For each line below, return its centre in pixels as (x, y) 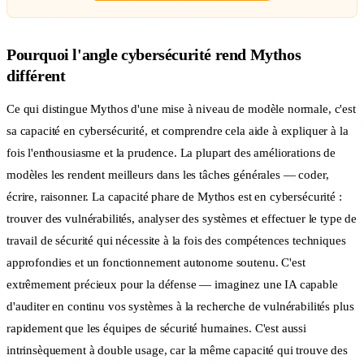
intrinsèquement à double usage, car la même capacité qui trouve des (177, 351)
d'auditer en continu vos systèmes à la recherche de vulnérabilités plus (180, 307)
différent (36, 76)
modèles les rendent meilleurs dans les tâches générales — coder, (168, 175)
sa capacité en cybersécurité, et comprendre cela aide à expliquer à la (178, 131)
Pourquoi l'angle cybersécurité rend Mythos (154, 55)
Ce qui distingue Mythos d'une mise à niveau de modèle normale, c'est (181, 109)
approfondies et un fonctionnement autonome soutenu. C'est (156, 263)
